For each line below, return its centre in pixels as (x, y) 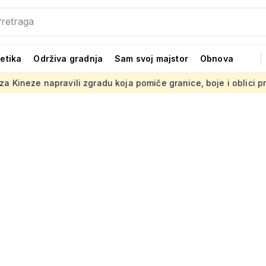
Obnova (217, 58)
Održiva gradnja (68, 58)
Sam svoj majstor (151, 58)
